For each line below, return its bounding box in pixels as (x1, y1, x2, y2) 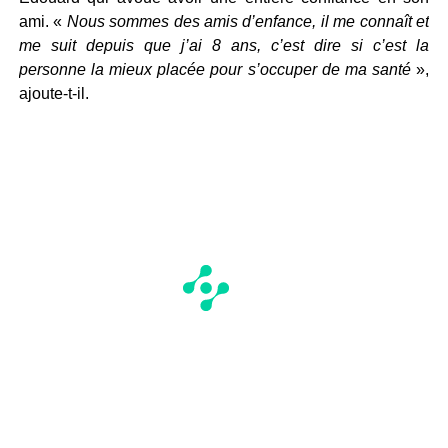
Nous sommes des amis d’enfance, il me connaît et (66, 13, 430, 30)
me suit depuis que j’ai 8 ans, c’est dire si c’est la (18, 37, 430, 54)
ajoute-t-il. (18, 85, 89, 102)
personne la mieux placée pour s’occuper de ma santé (18, 61, 412, 78)
